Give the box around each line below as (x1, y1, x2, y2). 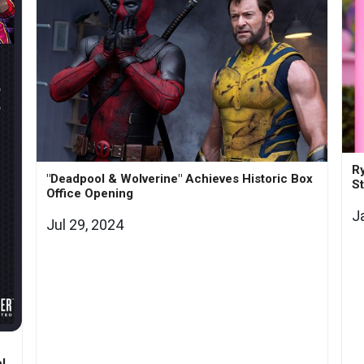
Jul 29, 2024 (46, 216, 124, 234)
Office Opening (46, 186, 134, 201)
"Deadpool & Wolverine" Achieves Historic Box (46, 171, 314, 187)
